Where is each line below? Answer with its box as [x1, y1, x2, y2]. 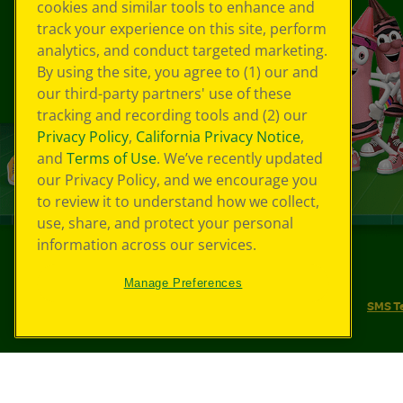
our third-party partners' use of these [37, 84, 291, 104]
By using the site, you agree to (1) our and [37, 62, 318, 83]
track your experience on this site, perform [37, 19, 327, 40]
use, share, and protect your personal [37, 213, 293, 234]
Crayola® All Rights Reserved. [143, 258, 316, 276]
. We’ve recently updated [157, 148, 323, 169]
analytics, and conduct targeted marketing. [37, 40, 327, 61]
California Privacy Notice [136, 127, 300, 148]
